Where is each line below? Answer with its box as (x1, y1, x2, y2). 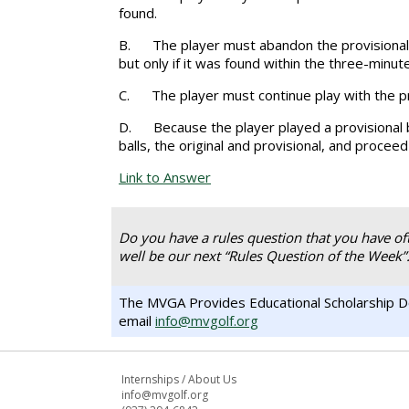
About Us (188, 372, 236, 387)
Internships (121, 372, 179, 387)
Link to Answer (119, 168, 211, 186)
